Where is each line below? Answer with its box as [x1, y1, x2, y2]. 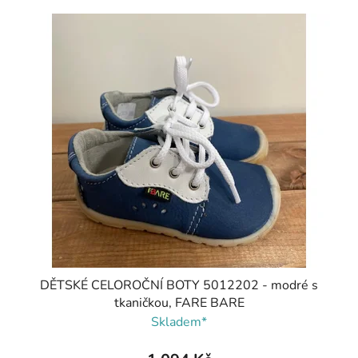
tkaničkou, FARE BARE [113, 294, 245, 312]
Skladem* [151, 313, 207, 332]
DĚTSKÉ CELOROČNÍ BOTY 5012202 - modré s [40, 276, 318, 295]
